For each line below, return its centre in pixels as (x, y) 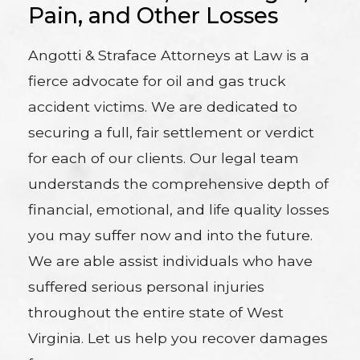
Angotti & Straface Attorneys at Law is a (169, 55)
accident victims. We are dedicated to (163, 106)
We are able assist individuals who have (171, 260)
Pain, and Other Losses (153, 16)
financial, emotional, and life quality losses (179, 209)
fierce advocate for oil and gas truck (157, 80)
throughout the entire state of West (156, 312)
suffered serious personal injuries (147, 286)
